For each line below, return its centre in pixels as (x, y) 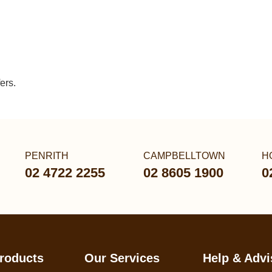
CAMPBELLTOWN (184, 156)
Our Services (122, 258)
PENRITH (47, 156)
